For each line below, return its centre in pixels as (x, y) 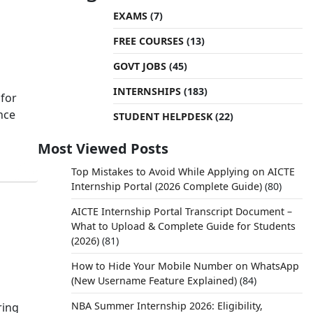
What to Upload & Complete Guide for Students (183, 226)
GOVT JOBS (139, 66)
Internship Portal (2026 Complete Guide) (166, 186)
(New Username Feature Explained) (154, 281)
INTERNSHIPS (147, 91)
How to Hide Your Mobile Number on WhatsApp (185, 266)
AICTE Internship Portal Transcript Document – (181, 211)
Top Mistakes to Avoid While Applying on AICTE (183, 172)
